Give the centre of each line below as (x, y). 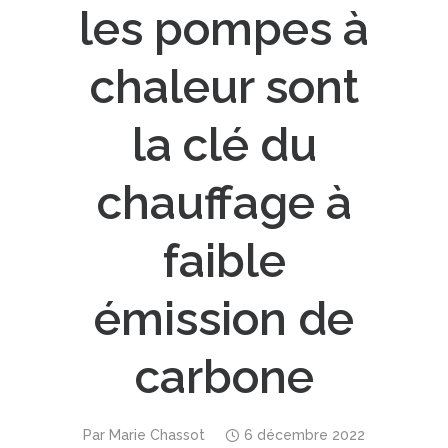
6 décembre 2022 (304, 435)
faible (224, 261)
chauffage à (224, 203)
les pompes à (224, 29)
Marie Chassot (157, 435)
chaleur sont (224, 87)
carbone (224, 377)
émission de (224, 319)
